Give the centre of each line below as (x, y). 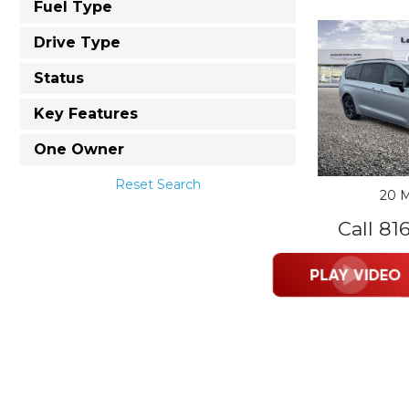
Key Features (86, 114)
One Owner (79, 149)
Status (59, 78)
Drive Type (77, 42)
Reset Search (158, 184)
